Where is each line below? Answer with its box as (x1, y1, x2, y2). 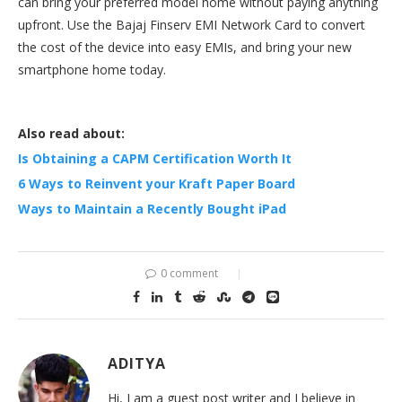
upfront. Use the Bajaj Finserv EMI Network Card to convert (18, 15, 365, 33)
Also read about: (18, 124, 125, 142)
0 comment (160, 265, 221, 281)
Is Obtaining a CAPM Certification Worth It (18, 149, 292, 167)
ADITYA (108, 353, 166, 373)
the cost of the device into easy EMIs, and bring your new (18, 38, 352, 56)
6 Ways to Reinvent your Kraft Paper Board (18, 174, 295, 192)
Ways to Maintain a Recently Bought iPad (18, 199, 286, 217)
